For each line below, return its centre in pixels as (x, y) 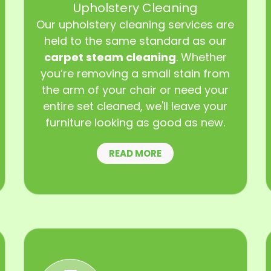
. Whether (201, 57)
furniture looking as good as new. (135, 122)
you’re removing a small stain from (135, 73)
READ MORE (135, 153)
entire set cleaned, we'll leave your (135, 106)
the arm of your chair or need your (135, 90)
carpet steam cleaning (110, 57)
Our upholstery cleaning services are (135, 24)
